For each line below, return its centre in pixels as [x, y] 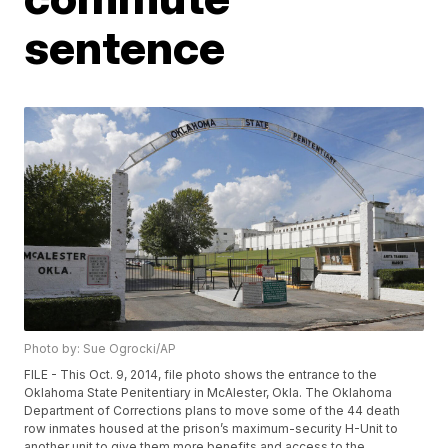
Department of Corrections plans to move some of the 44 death [212, 411]
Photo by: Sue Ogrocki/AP [100, 349]
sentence [125, 47]
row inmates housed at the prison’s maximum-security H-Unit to [211, 429]
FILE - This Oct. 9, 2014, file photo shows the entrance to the [201, 375]
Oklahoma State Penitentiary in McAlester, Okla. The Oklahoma [208, 393]
